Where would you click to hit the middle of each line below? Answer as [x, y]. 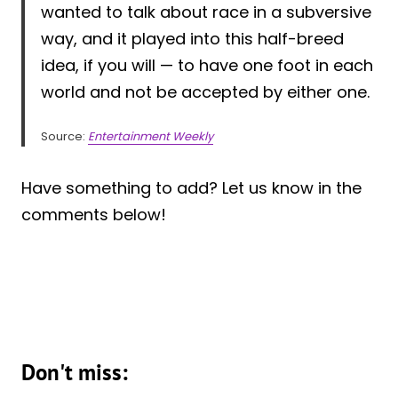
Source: [64, 136]
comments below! [94, 214]
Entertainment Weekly [151, 136]
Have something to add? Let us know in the [191, 187]
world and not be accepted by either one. [205, 92]
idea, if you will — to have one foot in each [207, 65]
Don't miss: [75, 372]
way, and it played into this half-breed [192, 38]
